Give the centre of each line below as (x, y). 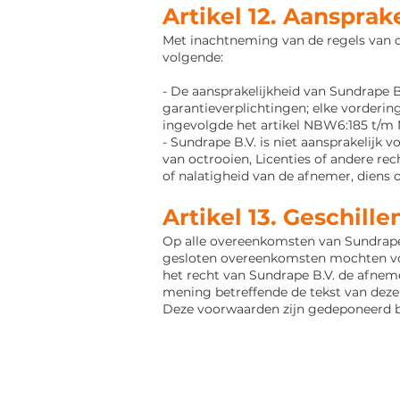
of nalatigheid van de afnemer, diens (278, 176)
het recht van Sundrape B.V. (249, 275)
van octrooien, (209, 159)
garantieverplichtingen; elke (252, 108)
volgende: (193, 57)
